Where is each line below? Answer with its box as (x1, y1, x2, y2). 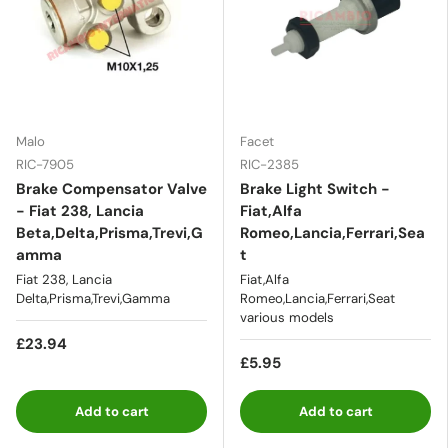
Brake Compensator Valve (16, 178, 207, 199)
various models (240, 308, 334, 326)
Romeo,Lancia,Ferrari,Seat (240, 289, 395, 307)
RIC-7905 (16, 155, 74, 173)
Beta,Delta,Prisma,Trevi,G (16, 222, 203, 243)
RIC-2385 (240, 155, 299, 173)
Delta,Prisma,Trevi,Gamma (16, 289, 170, 307)
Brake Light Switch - (240, 178, 390, 199)
